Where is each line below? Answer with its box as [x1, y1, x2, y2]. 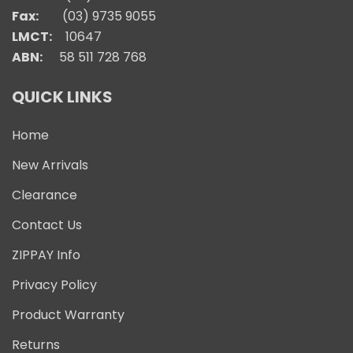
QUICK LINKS [12, 86, 113, 108]
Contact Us [12, 216, 82, 234]
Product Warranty [12, 306, 124, 324]
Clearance [12, 186, 77, 204]
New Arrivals [12, 156, 88, 174]
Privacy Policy [12, 276, 97, 294]
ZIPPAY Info [12, 246, 80, 264]
